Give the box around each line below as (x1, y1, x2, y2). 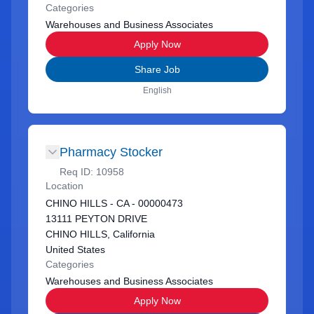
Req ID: (60, 166, 96, 177)
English (142, 86, 172, 95)
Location (46, 180, 83, 191)
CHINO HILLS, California (46, 228, 155, 240)
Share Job (134, 64, 180, 75)
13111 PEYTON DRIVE (46, 213, 147, 224)
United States (46, 244, 105, 255)
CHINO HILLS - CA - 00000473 (46, 198, 183, 209)
